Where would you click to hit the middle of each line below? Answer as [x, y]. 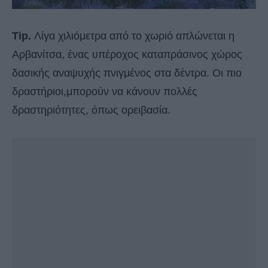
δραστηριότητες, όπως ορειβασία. [91, 110]
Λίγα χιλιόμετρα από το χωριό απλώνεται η [133, 36]
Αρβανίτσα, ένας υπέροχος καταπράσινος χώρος [127, 55]
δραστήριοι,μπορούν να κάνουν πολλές [105, 92]
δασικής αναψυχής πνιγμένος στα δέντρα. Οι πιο [127, 73]
